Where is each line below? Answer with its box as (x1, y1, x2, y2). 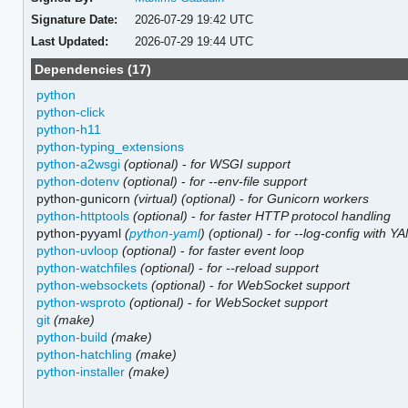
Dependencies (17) (35, 61, 152, 76)
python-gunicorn (36, 190, 135, 206)
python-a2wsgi (36, 156, 121, 171)
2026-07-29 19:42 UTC (135, 12, 254, 26)
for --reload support (207, 260, 320, 275)
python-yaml (129, 225, 201, 240)
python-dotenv (36, 173, 120, 189)
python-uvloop (36, 242, 119, 258)
